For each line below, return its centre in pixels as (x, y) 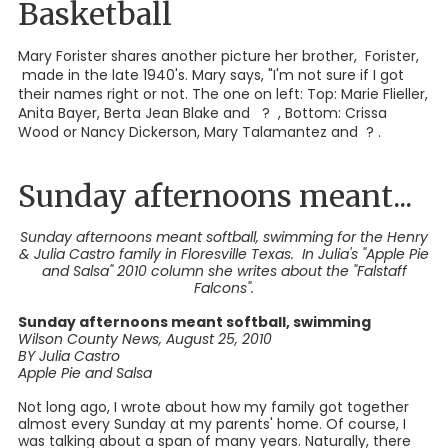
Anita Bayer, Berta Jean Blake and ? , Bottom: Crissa (202, 112)
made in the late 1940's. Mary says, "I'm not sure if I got (211, 74)
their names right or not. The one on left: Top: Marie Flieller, (223, 93)
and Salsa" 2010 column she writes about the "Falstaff (224, 270)
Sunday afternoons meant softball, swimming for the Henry (224, 236)
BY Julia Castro (69, 355)
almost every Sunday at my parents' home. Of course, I (212, 423)
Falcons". (224, 287)
